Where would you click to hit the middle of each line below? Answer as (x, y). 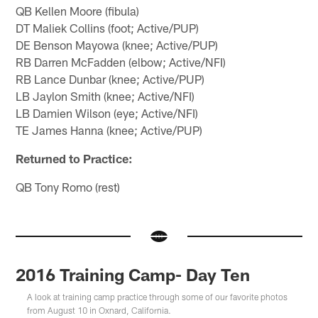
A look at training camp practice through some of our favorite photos (158, 297)
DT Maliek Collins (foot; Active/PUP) (108, 28)
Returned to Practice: (75, 159)
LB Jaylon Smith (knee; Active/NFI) (105, 96)
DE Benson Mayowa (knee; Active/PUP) (117, 45)
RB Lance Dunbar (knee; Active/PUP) (110, 79)
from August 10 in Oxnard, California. (99, 311)
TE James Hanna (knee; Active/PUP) (109, 130)
